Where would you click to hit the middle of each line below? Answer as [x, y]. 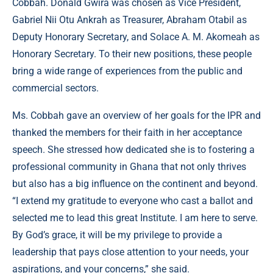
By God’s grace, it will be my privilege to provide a [117, 235]
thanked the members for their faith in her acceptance [127, 133]
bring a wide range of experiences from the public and [127, 71]
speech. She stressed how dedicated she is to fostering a [133, 150]
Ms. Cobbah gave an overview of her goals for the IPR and [136, 116]
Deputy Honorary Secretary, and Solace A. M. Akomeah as [136, 37]
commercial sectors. [55, 88]
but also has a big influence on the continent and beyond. [135, 184]
